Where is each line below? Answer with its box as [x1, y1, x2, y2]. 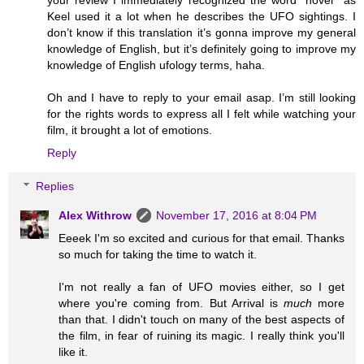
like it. [58, 345, 89, 359]
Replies [36, 180, 75, 193]
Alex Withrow [58, 209, 132, 223]
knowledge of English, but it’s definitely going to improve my [47, 41, 356, 55]
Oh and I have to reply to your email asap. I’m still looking [47, 90, 356, 104]
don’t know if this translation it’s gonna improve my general [47, 25, 356, 39]
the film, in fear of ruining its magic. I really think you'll [58, 329, 344, 343]
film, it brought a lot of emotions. [47, 123, 212, 136]
